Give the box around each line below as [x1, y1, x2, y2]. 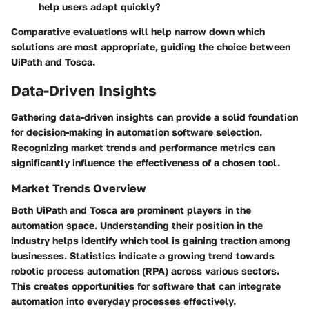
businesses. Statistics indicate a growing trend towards [11, 250, 275, 262]
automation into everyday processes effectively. [11, 295, 236, 308]
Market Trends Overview [11, 181, 146, 195]
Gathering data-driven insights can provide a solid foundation [11, 110, 298, 123]
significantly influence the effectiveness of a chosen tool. [11, 156, 280, 168]
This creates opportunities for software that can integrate [11, 280, 281, 292]
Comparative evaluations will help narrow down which [11, 26, 265, 38]
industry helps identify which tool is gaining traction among [11, 235, 290, 247]
